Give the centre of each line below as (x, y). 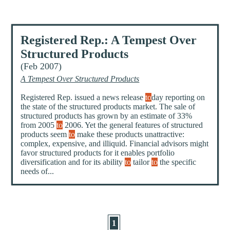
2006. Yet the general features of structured (133, 125)
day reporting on (178, 98)
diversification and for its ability (73, 162)
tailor (141, 162)
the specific (177, 162)
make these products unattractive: (130, 135)
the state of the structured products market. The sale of (108, 107)
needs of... (37, 171)
